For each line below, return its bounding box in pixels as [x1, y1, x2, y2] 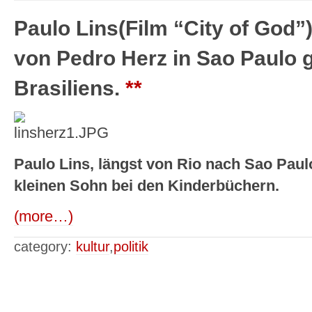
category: [14, 238, 76, 254]
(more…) [14, 208, 73, 225]
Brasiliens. [14, 77, 125, 100]
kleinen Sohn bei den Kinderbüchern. [14, 177, 279, 194]
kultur [76, 238, 109, 254]
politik [114, 238, 148, 254]
